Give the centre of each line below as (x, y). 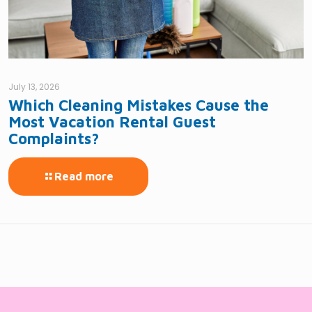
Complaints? (53, 139)
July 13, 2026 (34, 87)
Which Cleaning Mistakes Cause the (138, 106)
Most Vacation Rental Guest (112, 122)
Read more (84, 177)
